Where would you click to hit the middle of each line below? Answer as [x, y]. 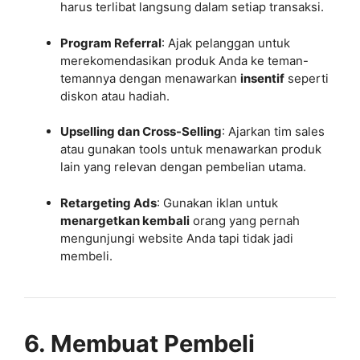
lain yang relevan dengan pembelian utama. [183, 167]
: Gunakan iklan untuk [217, 202]
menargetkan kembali [125, 220]
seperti [307, 78]
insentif [262, 78]
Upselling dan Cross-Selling [141, 131]
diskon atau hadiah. [115, 96]
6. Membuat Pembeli [139, 343]
